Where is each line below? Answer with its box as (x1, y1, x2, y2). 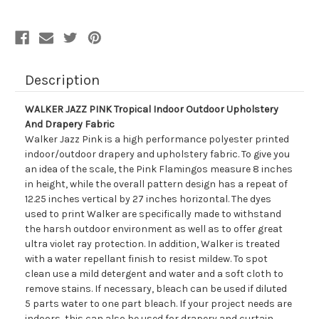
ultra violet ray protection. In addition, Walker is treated (25, 238, 280, 251)
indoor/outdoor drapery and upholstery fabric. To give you (25, 148, 290, 161)
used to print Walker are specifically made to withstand (25, 208, 281, 221)
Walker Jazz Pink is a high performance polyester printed (25, 133, 289, 146)
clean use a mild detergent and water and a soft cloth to (25, 268, 283, 281)
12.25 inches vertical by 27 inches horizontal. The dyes (25, 193, 271, 206)
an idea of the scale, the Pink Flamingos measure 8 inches (25, 163, 293, 176)
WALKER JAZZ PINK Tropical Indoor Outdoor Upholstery (25, 103, 278, 116)
